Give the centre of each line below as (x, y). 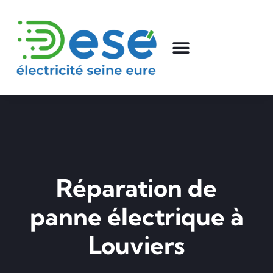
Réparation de (136, 188)
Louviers (136, 246)
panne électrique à (136, 217)
